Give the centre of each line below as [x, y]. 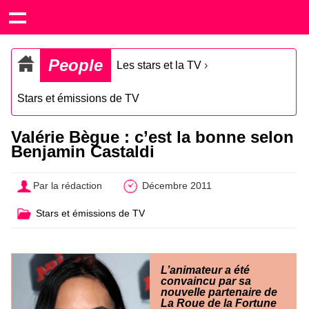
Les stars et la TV [159, 65]
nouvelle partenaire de [219, 292]
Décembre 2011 [175, 186]
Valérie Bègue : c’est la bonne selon [152, 137]
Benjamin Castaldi [83, 151]
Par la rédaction [68, 186]
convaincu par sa [206, 281]
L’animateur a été [205, 270]
